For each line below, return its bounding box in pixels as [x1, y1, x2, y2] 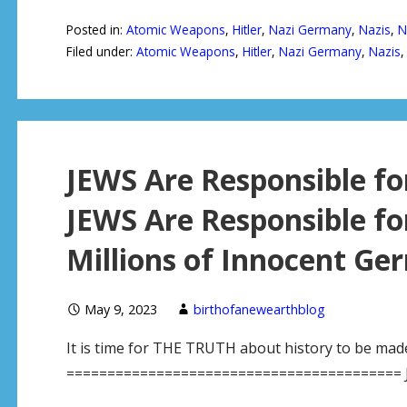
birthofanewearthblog [193, 300, 325, 318]
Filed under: [65, 42, 136, 60]
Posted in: [65, 20, 126, 38]
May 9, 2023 [84, 300, 157, 318]
